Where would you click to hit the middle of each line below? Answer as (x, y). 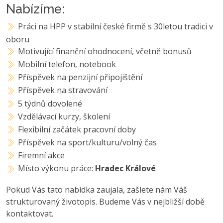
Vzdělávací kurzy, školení (64, 116)
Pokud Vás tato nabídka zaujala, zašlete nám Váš (97, 189)
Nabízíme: (35, 9)
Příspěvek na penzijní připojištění (80, 77)
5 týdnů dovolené (50, 103)
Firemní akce (42, 156)
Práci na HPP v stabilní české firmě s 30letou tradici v (116, 26)
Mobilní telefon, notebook (67, 64)
